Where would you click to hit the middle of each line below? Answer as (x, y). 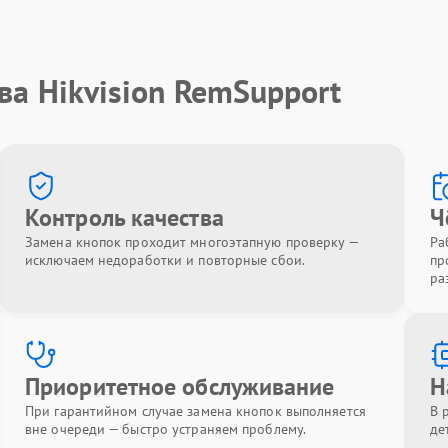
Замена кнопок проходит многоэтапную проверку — (191, 242)
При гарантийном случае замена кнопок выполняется (195, 411)
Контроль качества (124, 217)
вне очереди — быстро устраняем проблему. (166, 429)
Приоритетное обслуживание (180, 386)
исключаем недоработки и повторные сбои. (165, 260)
